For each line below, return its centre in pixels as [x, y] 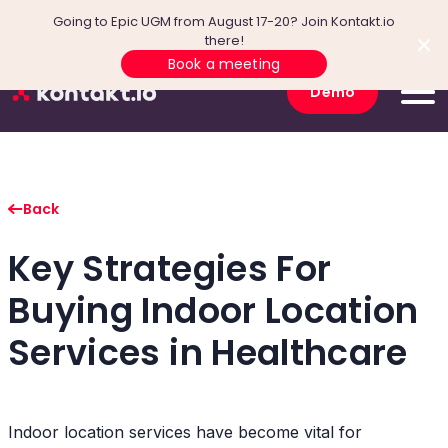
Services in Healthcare [208, 352]
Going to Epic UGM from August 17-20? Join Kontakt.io [224, 21]
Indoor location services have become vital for [185, 432]
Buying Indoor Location [213, 310]
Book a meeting [224, 64]
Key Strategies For [170, 268]
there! [224, 40]
